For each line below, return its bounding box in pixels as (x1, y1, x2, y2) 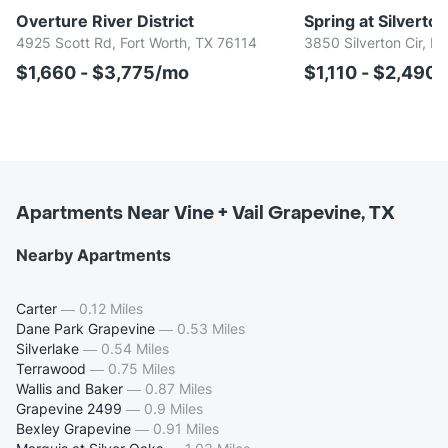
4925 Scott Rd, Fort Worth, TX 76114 (16, 33, 257, 51)
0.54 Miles (101, 339, 169, 357)
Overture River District (16, 10, 194, 31)
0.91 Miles (153, 419, 219, 437)
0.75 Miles (108, 359, 175, 377)
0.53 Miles (177, 319, 245, 337)
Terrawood (16, 359, 86, 377)
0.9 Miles (144, 399, 203, 417)
